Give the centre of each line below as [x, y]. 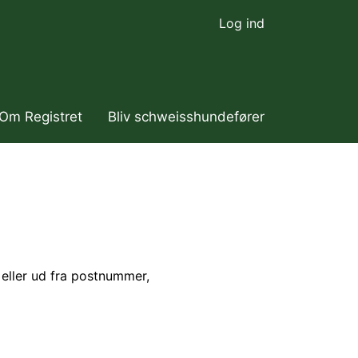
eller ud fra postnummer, [76, 276]
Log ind [242, 23]
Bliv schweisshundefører [186, 117]
